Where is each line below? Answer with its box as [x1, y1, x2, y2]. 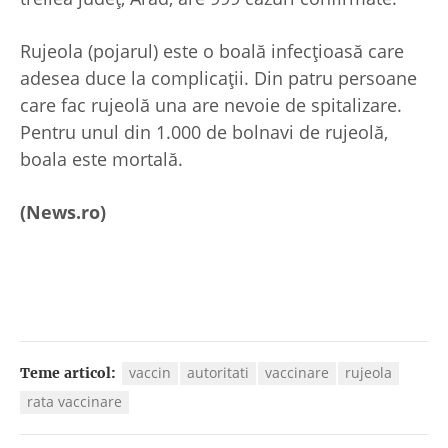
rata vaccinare [27, 392, 122, 412]
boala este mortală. [20, 147, 183, 172]
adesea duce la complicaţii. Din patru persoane [20, 66, 417, 91]
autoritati [187, 363, 249, 383]
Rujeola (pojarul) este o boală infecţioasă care [20, 39, 404, 64]
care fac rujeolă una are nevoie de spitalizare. [20, 93, 402, 118]
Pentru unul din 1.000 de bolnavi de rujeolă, [20, 120, 388, 145]
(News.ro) [20, 200, 106, 225]
